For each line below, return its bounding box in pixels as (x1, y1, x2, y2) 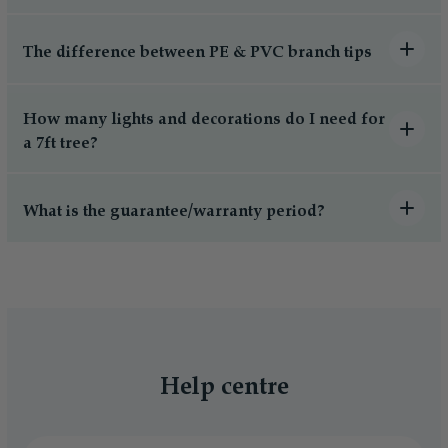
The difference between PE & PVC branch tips (23, 43, 372, 61)
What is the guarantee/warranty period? (23, 202, 325, 220)
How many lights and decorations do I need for (23, 111, 385, 128)
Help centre (159, 374, 289, 401)
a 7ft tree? (23, 135, 98, 152)
